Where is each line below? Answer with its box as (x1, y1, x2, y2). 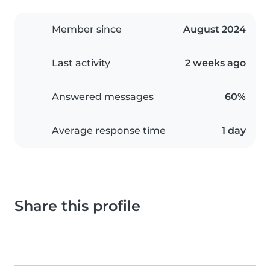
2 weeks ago (185, 57, 246, 69)
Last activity (52, 57, 110, 69)
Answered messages (52, 91, 154, 103)
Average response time (52, 125, 166, 137)
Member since (52, 24, 122, 36)
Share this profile (14, 197, 140, 215)
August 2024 (183, 24, 246, 36)
